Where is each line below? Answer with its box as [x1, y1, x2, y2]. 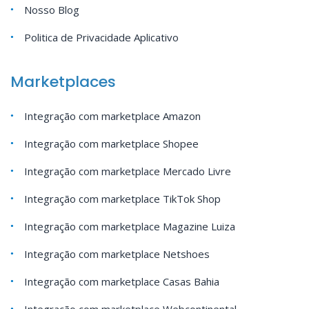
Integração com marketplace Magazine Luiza [24, 219, 235, 234]
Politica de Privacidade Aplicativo [24, 30, 179, 45]
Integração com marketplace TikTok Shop [24, 192, 221, 206]
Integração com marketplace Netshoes [24, 247, 210, 261]
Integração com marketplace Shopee [24, 137, 199, 151]
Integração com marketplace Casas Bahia [24, 275, 219, 289]
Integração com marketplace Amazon [24, 109, 201, 123]
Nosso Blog [24, 3, 79, 17]
